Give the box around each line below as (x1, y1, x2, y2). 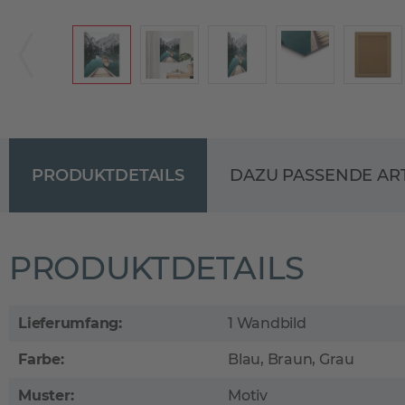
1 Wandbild (228, 315, 306, 332)
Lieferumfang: (18, 315, 122, 332)
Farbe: (18, 351, 64, 368)
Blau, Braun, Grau (228, 351, 354, 368)
